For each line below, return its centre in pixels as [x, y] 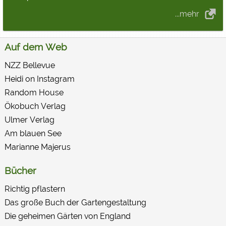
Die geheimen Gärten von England [67, 216]
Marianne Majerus [37, 147]
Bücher [20, 171]
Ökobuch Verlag [35, 106]
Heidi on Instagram [39, 79]
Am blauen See [33, 133]
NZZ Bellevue [30, 65]
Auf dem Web [36, 47]
